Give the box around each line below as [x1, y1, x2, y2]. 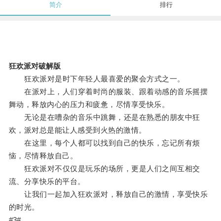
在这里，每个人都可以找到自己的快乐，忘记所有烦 [8, 139, 200, 147]
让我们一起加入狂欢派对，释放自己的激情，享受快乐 [8, 190, 208, 199]
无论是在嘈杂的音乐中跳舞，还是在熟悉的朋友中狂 [8, 113, 200, 122]
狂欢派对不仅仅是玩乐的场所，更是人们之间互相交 [8, 164, 200, 173]
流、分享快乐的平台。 [8, 177, 85, 186]
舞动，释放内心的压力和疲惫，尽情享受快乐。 [8, 100, 170, 109]
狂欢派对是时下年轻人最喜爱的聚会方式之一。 [8, 74, 185, 83]
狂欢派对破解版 [8, 62, 61, 71]
